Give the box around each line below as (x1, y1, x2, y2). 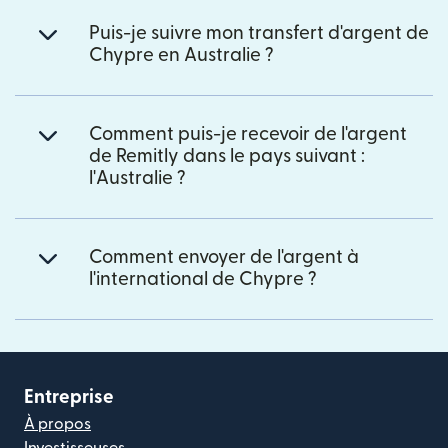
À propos (24, 415, 91, 432)
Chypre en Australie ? (89, 45, 274, 65)
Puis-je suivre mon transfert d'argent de (89, 23, 429, 43)
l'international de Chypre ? (89, 269, 317, 289)
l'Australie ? (89, 168, 186, 188)
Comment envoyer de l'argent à (89, 247, 359, 267)
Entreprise (24, 387, 114, 407)
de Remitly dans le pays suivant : (89, 146, 365, 166)
